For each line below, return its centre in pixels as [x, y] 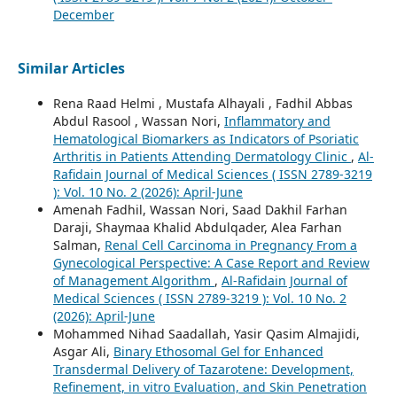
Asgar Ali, [83, 352]
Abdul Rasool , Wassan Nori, [138, 121]
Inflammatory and [277, 121]
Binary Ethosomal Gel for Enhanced [218, 352]
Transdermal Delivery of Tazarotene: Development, [203, 370]
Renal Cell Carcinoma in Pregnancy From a [230, 245]
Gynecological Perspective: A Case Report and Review [211, 263]
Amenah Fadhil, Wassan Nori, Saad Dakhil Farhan [200, 210]
